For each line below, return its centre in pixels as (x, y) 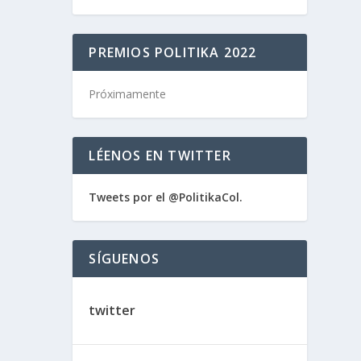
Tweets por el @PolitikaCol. (166, 197)
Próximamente (128, 94)
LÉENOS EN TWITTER (160, 156)
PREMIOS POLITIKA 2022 (173, 52)
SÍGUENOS (124, 259)
